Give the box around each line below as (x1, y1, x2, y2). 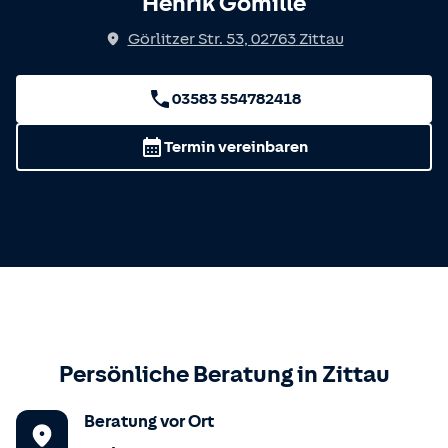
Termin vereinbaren (164, 138, 308, 156)
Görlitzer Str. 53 (127, 30, 244, 48)
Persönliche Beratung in (58, 361, 322, 387)
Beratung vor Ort (84, 412, 214, 431)
